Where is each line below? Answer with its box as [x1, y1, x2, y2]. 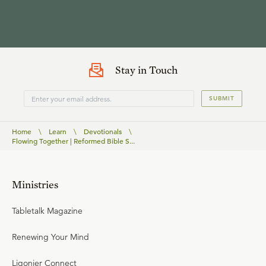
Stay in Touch [115, 64, 178, 76]
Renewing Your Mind [12, 232, 89, 242]
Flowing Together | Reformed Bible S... [12, 136, 135, 145]
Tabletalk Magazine [12, 205, 83, 216]
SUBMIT [209, 94, 235, 102]
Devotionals [84, 126, 122, 136]
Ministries [12, 178, 58, 191]
